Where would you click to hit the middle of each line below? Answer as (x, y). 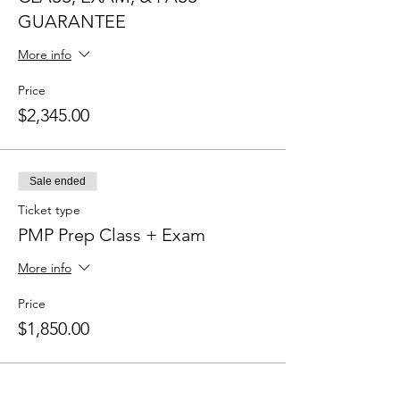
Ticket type (49, 210)
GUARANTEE (72, 21)
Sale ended (58, 181)
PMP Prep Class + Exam (112, 235)
